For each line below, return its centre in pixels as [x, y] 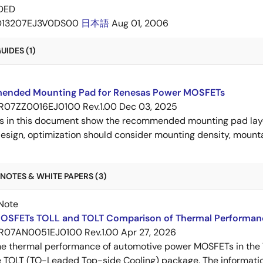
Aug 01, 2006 [140, 23]
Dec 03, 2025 [148, 107]
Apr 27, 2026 [149, 232]
